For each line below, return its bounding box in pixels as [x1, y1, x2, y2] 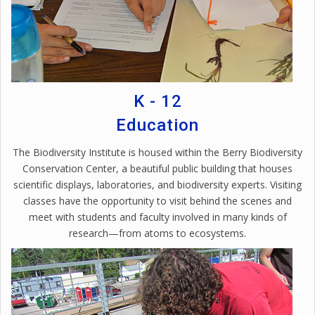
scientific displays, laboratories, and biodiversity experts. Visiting [13, 177, 302, 191]
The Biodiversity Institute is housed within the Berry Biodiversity [13, 145, 302, 159]
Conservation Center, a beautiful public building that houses [22, 161, 292, 175]
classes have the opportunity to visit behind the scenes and [23, 193, 292, 207]
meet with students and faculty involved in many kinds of [28, 210, 287, 224]
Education [116, 115, 199, 135]
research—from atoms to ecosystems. [69, 226, 246, 240]
